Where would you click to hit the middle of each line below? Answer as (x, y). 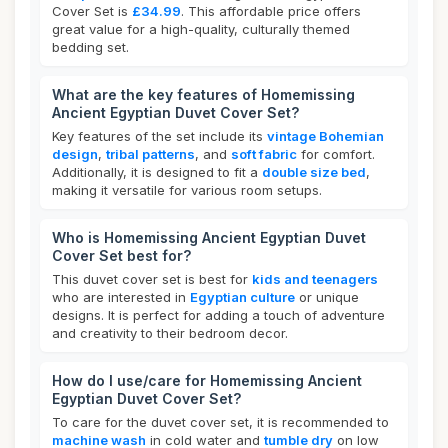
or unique (327, 297)
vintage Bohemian (325, 136)
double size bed (314, 172)
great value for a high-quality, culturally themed (201, 29)
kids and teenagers (315, 279)
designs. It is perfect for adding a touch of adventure (218, 315)
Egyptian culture (242, 297)
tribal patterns (150, 154)
